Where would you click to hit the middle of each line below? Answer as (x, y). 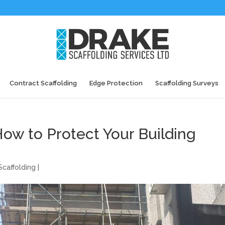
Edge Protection (116, 83)
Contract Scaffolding (43, 83)
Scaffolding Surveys (187, 83)
